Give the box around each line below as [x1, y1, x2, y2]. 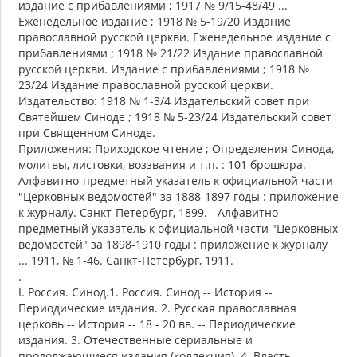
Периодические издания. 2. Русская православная [18, 300, 296, 316]
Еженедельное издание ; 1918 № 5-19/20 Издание [18, 14, 291, 29]
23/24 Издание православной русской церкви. [18, 77, 273, 93]
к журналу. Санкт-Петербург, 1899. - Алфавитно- [18, 205, 282, 221]
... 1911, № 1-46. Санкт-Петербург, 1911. [18, 253, 233, 269]
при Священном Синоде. [18, 125, 155, 141]
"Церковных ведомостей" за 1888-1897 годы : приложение [18, 189, 339, 205]
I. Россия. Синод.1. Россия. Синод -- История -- [18, 284, 273, 300]
